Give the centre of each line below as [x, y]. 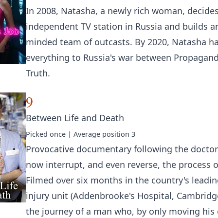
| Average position [99, 134]
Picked [38, 134]
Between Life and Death [75, 118]
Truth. [38, 73]
